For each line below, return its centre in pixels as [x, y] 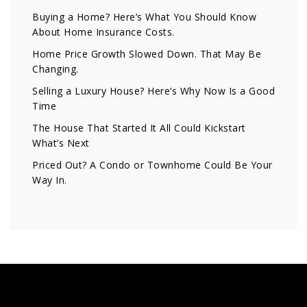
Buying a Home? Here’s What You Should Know [144, 17]
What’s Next [61, 143]
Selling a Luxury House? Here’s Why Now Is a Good [153, 91]
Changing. [56, 69]
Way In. [50, 180]
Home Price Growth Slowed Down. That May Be [147, 54]
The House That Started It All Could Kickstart [139, 128]
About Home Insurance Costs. [103, 32]
